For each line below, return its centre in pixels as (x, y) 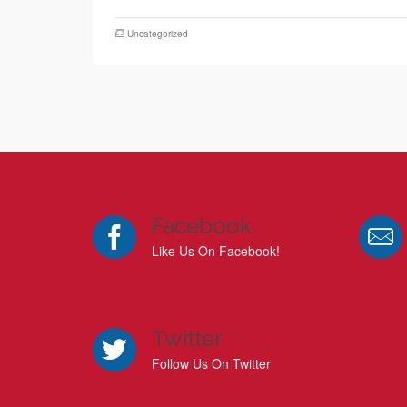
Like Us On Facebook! (216, 251)
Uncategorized (158, 34)
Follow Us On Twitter (211, 363)
